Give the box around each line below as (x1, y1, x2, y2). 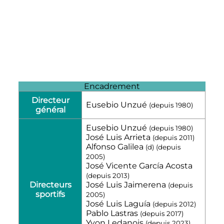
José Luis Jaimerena (86, 179, 168, 189)
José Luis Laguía (86, 198, 152, 208)
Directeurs (29, 179, 71, 189)
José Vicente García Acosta (86, 160, 192, 170)
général (35, 104, 65, 114)
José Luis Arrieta (86, 132, 152, 142)
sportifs (35, 189, 65, 199)
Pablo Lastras (86, 208, 140, 218)
